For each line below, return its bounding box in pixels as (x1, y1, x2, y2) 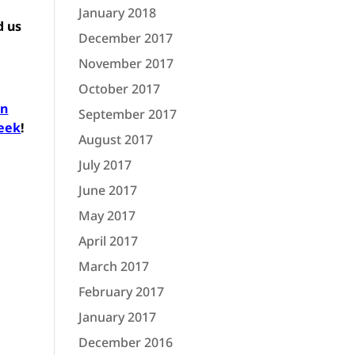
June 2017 (78, 181, 137, 199)
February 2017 (78, 283, 164, 300)
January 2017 (78, 308, 156, 326)
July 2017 (78, 156, 132, 174)
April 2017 (78, 232, 138, 250)
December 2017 (78, 29, 173, 47)
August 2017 (78, 131, 153, 148)
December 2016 (78, 334, 173, 351)
